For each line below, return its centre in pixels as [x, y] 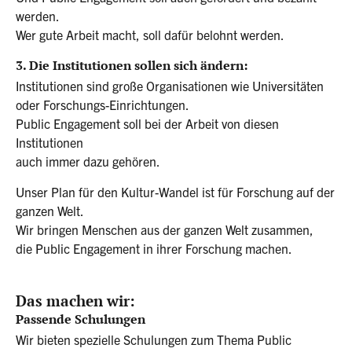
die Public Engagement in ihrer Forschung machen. [154, 248]
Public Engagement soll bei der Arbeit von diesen [147, 124]
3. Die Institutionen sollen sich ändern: [132, 66]
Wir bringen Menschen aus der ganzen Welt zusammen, [165, 229]
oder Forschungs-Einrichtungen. [103, 105]
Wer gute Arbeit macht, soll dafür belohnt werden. [150, 34]
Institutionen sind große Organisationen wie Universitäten [170, 86]
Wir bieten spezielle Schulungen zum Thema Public [154, 340]
